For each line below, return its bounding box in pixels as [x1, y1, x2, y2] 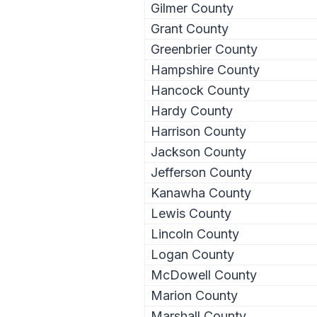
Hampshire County [151, 62, 260, 77]
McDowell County [151, 267, 257, 282]
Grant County [151, 21, 229, 36]
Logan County [151, 246, 234, 262]
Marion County [151, 287, 238, 303]
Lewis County [151, 205, 231, 221]
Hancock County [151, 82, 250, 98]
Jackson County [151, 144, 246, 159]
